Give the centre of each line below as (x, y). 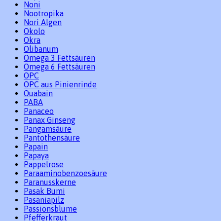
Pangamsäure (48, 129)
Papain (36, 147)
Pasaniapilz (44, 200)
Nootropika (44, 14)
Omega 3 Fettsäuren (59, 58)
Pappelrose (44, 165)
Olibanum (41, 49)
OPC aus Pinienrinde (60, 85)
